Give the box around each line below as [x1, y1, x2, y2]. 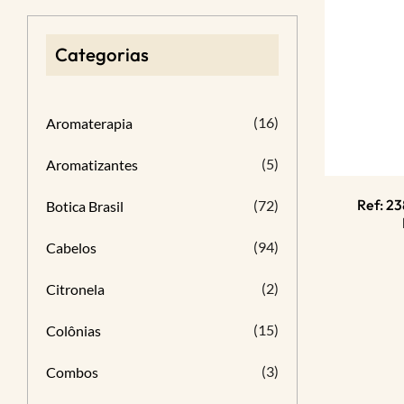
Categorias [55, 43, 149, 66]
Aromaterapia [46, 115, 133, 132]
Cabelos [46, 239, 96, 256]
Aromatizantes [46, 156, 138, 173]
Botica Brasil [46, 197, 124, 215]
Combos [46, 363, 98, 381]
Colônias [46, 322, 101, 339]
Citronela [46, 280, 105, 298]
